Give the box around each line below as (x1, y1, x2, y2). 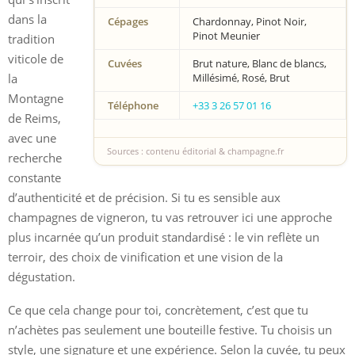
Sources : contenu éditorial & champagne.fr (107, 144, 284, 157)
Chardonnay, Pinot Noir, (193, 13, 307, 29)
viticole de (8, 50, 63, 67)
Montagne (8, 90, 63, 106)
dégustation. (8, 268, 75, 284)
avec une (8, 129, 56, 146)
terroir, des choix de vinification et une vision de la (8, 248, 283, 265)
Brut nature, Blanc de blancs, (193, 55, 326, 71)
